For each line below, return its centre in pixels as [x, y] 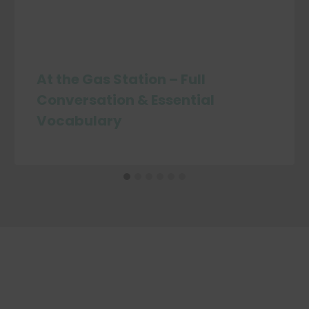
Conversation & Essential [126, 100]
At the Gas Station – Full [121, 80]
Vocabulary [80, 121]
